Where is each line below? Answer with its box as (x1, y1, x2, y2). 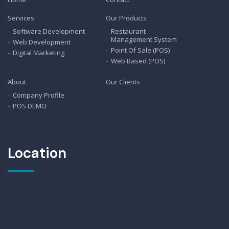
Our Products (106, 13, 147, 22)
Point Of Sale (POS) (111, 45, 170, 55)
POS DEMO (13, 101, 47, 110)
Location (8, 144, 66, 163)
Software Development (13, 27, 85, 36)
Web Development (13, 37, 71, 47)
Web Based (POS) (111, 56, 166, 65)
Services (8, 13, 34, 22)
